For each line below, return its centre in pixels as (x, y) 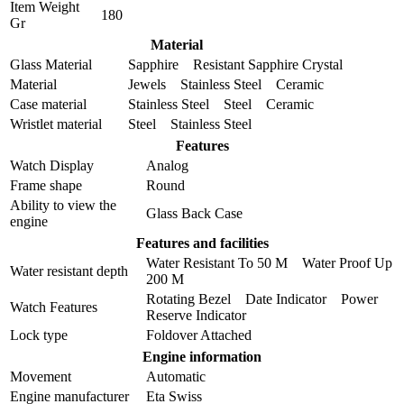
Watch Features (54, 307)
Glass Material (51, 64)
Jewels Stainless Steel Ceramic (226, 84)
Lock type (39, 335)
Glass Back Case (194, 213)
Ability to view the (63, 205)
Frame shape (46, 185)
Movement (41, 376)
